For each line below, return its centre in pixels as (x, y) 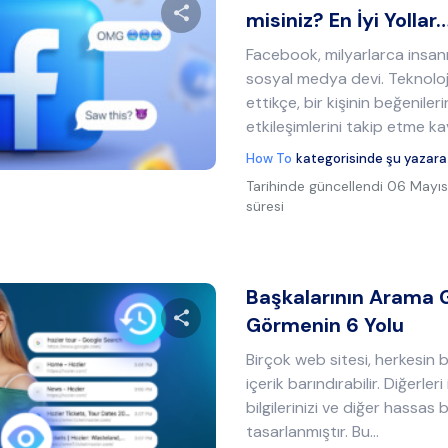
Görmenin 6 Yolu (325, 325)
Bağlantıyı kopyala (353, 149)
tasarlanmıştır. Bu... (313, 431)
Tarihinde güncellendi (315, 186)
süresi (265, 206)
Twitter (180, 149)
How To (269, 158)
